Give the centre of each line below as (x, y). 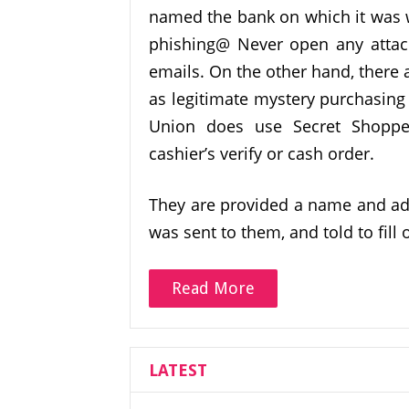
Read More (213, 288)
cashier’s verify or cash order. (262, 153)
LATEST (178, 370)
